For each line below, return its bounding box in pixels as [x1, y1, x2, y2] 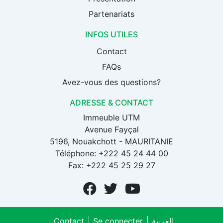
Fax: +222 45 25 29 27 [68, 160, 155, 170]
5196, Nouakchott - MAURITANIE [50, 136, 173, 146]
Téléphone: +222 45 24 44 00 [55, 148, 168, 158]
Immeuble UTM [83, 112, 140, 122]
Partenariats [89, 8, 134, 19]
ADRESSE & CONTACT [70, 97, 153, 108]
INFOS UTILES [85, 29, 138, 39]
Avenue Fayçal [84, 124, 139, 134]
